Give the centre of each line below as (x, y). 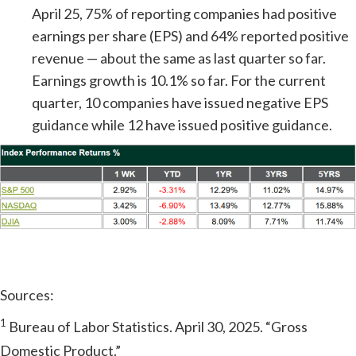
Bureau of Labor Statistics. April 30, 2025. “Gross (157, 326)
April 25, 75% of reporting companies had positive (184, 14)
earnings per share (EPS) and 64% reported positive (190, 36)
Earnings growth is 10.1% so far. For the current (179, 80)
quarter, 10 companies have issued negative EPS (180, 103)
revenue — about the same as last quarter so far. (179, 58)
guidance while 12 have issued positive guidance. (182, 125)
